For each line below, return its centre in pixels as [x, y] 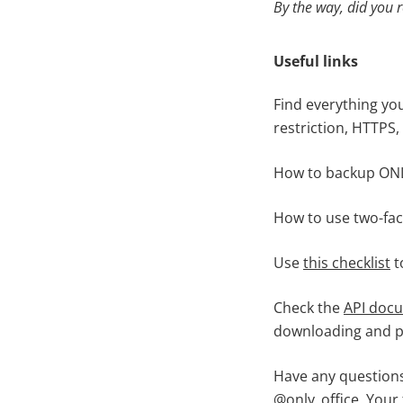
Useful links [316, 61]
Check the [309, 308]
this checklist [347, 263]
